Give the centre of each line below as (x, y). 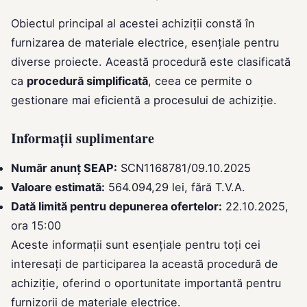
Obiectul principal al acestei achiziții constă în (133, 24)
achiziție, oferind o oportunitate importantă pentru (146, 283)
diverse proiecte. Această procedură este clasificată (151, 62)
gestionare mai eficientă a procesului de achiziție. (144, 100)
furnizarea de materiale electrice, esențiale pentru (145, 43)
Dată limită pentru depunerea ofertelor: (116, 207)
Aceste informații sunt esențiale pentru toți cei (136, 245)
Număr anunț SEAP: (64, 168)
